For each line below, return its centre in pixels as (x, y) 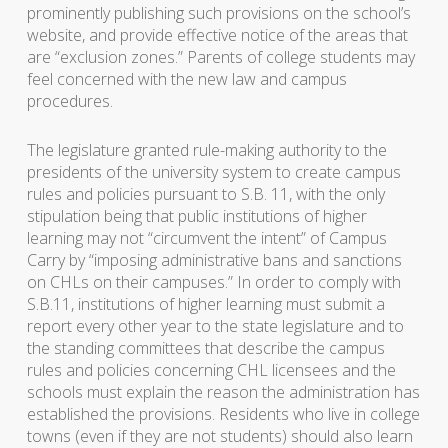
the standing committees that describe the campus (205, 348)
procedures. (69, 101)
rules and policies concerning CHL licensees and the (211, 370)
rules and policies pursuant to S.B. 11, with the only (205, 194)
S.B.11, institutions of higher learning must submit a (205, 304)
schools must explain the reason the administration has (223, 392)
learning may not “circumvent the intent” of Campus (206, 238)
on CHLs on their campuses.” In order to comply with (213, 282)
